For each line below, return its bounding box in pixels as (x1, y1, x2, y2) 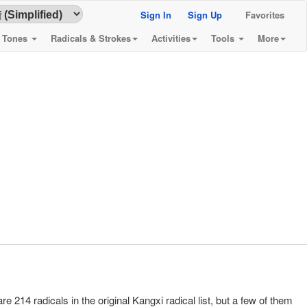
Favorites (245, 8, 284, 21)
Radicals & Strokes (51, 32, 131, 45)
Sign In (140, 8, 171, 21)
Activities (151, 32, 191, 45)
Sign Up (188, 8, 222, 21)
